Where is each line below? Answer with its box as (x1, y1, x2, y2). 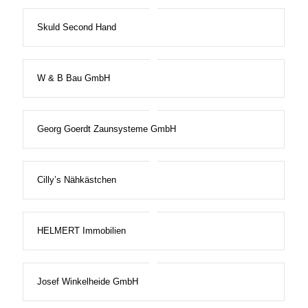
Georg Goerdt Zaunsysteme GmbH (36, 124, 176, 135)
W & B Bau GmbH (36, 73, 110, 84)
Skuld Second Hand (36, 22, 116, 33)
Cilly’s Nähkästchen (36, 175, 116, 186)
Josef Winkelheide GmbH (36, 276, 138, 287)
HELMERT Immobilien (36, 225, 126, 236)
